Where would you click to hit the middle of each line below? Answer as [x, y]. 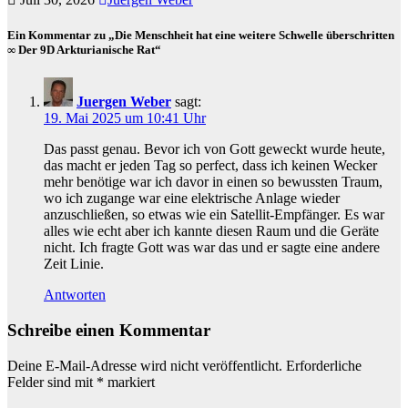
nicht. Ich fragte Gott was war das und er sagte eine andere [212, 248]
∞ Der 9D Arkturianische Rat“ [84, 50]
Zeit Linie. [74, 264]
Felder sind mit [52, 382]
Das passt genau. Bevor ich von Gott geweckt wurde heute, [214, 149]
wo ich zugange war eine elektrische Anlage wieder [192, 199]
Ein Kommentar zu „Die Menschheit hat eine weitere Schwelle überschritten [201, 36]
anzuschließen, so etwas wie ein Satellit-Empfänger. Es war [214, 215]
